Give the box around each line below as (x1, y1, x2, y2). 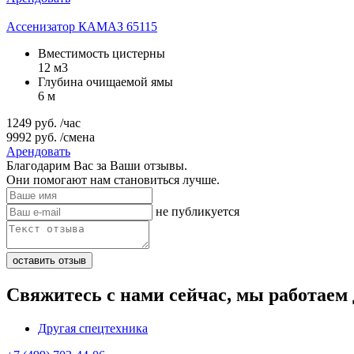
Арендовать (6, 144, 70, 158)
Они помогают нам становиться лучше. (6, 172, 220, 186)
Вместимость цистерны (38, 46, 165, 60)
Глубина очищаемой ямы (38, 74, 173, 88)
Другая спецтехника (38, 321, 148, 335)
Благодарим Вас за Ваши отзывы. (6, 158, 187, 172)
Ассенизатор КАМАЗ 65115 (6, 19, 157, 33)
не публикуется (156, 204, 239, 218)
